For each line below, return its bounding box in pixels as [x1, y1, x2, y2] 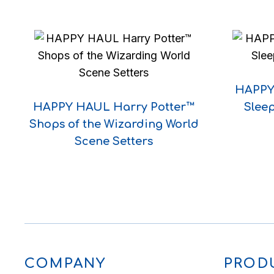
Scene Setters [75, 135, 153, 148]
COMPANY [24, 256, 106, 272]
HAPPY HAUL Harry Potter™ [33, 101, 194, 114]
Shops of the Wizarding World [29, 118, 199, 131]
